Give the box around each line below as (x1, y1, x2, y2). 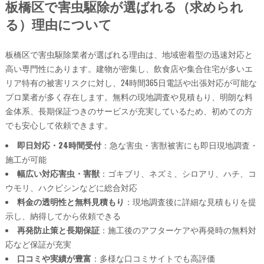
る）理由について (5, 14, 112, 33)
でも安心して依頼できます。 (5, 118, 113, 131)
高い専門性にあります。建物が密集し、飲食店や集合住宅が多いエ (5, 62, 253, 74)
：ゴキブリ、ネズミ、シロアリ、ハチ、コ (99, 167, 256, 179)
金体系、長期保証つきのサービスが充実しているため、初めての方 (5, 104, 253, 117)
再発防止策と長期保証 (16, 223, 100, 236)
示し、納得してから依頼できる (5, 209, 121, 222)
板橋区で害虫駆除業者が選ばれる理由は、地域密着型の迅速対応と (5, 48, 253, 60)
